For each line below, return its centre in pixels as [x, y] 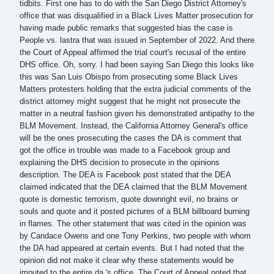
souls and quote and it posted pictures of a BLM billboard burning [135, 212]
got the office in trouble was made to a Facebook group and [125, 151]
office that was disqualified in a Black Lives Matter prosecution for [136, 16]
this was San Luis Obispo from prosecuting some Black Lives [129, 77]
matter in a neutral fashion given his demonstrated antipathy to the [137, 114]
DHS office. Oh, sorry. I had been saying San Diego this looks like [137, 65]
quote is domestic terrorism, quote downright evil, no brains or [129, 200]
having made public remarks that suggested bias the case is [126, 28]
